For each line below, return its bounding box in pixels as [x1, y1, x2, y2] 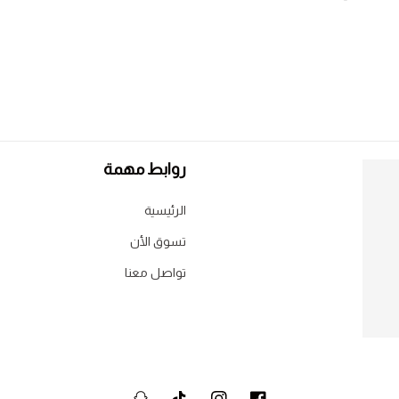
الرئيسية [144, 203, 186, 217]
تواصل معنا [125, 265, 186, 280]
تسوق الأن [130, 234, 186, 248]
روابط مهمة [103, 160, 186, 178]
